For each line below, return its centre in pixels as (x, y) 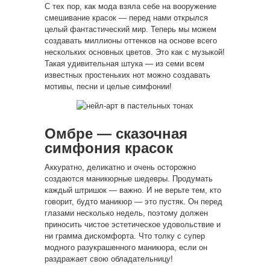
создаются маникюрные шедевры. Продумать (129, 179)
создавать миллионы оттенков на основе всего (131, 41)
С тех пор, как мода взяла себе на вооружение (130, 6)
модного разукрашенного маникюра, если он (126, 247)
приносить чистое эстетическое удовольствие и (133, 224)
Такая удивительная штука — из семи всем (124, 64)
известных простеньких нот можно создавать (127, 75)
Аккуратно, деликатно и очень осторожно (120, 167)
